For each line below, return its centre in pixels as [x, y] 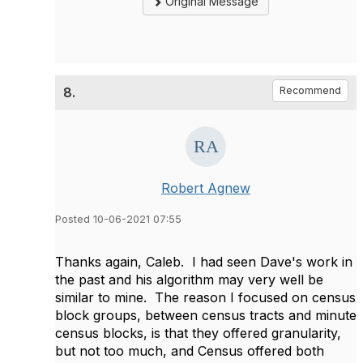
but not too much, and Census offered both [190, 350]
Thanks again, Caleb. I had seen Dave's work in [204, 261]
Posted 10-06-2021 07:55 [118, 219]
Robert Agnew [206, 188]
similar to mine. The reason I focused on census [205, 297]
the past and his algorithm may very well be [189, 279]
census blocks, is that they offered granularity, [198, 333]
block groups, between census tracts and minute [206, 315]
